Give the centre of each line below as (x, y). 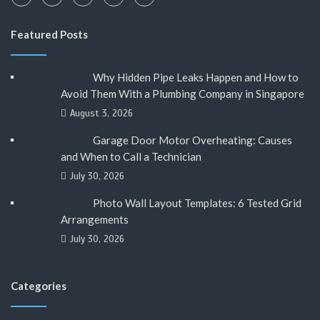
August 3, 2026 (101, 113)
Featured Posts (49, 34)
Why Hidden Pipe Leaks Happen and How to (195, 77)
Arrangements (95, 219)
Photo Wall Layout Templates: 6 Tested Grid (197, 202)
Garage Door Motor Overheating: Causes (192, 140)
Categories (39, 285)
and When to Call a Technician (131, 156)
